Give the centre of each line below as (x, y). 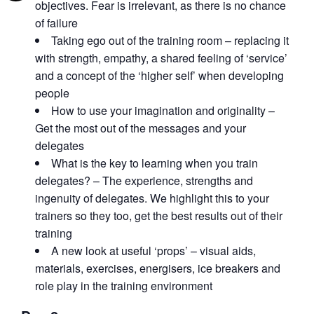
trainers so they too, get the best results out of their (159, 215)
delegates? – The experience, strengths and (144, 180)
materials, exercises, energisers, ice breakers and (158, 268)
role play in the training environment (124, 285)
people (52, 93)
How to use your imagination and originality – (163, 110)
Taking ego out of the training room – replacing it (170, 40)
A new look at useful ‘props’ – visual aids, (153, 250)
